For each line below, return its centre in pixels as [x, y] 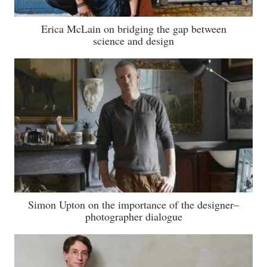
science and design [133, 41]
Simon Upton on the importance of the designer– [133, 205]
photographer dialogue [133, 217]
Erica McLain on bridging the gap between [133, 29]
